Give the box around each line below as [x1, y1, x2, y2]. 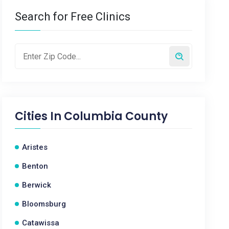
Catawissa [22, 218, 60, 227]
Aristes [22, 143, 48, 152]
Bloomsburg [22, 199, 66, 209]
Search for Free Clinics [15, 10, 131, 23]
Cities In [15, 108, 64, 124]
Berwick [22, 180, 52, 190]
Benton [22, 162, 49, 171]
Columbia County [64, 108, 168, 124]
